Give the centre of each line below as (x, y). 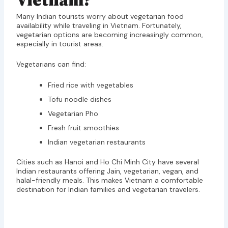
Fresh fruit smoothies (83, 127)
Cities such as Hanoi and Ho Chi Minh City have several (107, 162)
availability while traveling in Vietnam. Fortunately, (99, 25)
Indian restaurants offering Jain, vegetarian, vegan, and (107, 171)
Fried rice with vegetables (90, 85)
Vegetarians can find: (51, 64)
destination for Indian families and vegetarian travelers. (108, 189)
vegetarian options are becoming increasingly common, (109, 34)
